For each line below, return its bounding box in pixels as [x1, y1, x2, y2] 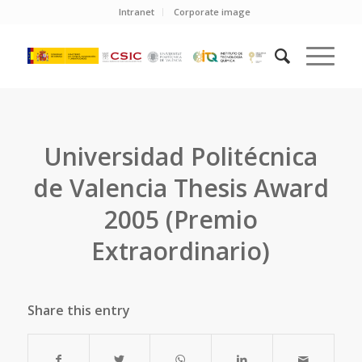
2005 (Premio [103, 203, 258, 236]
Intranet [119, 6, 155, 18]
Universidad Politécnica [44, 140, 318, 173]
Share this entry [27, 301, 130, 319]
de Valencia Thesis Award [32, 171, 329, 204]
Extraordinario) [91, 234, 271, 267]
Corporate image [174, 6, 251, 18]
